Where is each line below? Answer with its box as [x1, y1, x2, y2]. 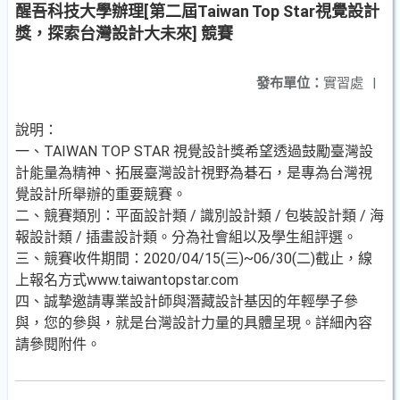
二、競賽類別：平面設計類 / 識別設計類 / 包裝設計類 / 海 [15, 207, 384, 224]
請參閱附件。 [15, 336, 101, 353]
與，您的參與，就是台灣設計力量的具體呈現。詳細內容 [15, 314, 372, 331]
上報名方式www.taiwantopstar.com [15, 271, 238, 288]
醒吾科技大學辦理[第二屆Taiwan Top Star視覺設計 [15, 2, 379, 21]
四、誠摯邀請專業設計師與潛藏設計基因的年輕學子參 [15, 293, 358, 310]
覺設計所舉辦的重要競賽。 [15, 186, 187, 203]
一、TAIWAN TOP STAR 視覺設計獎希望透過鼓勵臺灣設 [15, 143, 373, 160]
